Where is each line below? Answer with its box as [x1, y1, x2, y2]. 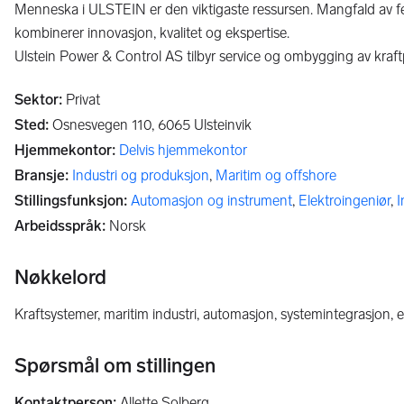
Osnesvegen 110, [52, 116, 154, 133]
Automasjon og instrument [131, 192, 292, 209]
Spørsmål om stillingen [14, 353, 216, 378]
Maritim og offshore [216, 167, 336, 184]
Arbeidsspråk [14, 217, 102, 234]
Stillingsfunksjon [14, 192, 124, 209]
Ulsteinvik [194, 116, 252, 133]
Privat [66, 91, 100, 108]
